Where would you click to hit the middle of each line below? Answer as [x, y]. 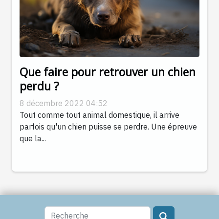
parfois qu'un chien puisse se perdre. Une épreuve [108, 127]
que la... [33, 139]
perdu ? [39, 86]
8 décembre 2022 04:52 [64, 103]
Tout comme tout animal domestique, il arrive [99, 115]
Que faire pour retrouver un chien [108, 72]
